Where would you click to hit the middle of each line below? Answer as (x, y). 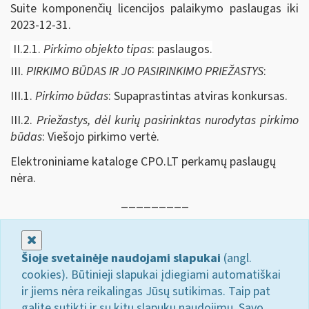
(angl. (236, 258)
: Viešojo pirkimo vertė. (101, 137)
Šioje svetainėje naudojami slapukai (121, 258)
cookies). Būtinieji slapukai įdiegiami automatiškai (151, 275)
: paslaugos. (182, 49)
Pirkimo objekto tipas (98, 49)
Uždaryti (58, 239)
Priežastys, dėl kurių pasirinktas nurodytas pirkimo (168, 120)
